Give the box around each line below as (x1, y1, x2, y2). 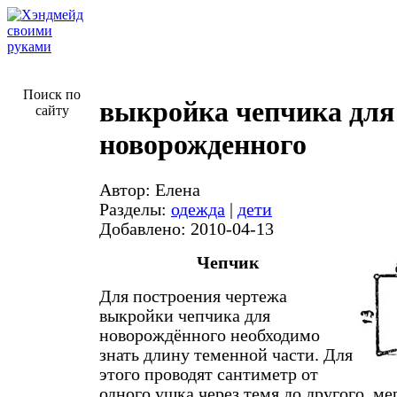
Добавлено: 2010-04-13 (99, 219, 274, 238)
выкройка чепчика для (99, 96, 394, 128)
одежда (171, 199, 225, 219)
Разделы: (99, 199, 171, 219)
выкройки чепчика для (99, 306, 270, 325)
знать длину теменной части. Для (99, 345, 353, 364)
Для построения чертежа (99, 286, 287, 306)
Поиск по (23, 87, 81, 102)
